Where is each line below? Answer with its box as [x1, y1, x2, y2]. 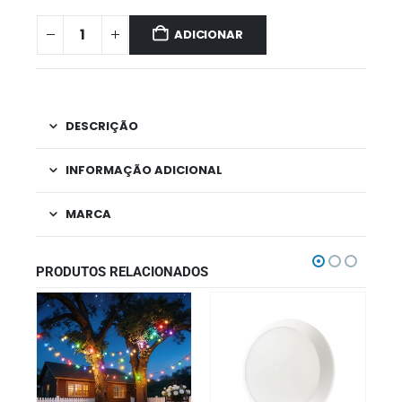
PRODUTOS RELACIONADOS [36, 264, 208, 281]
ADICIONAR [174, 25, 243, 43]
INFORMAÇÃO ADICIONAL [66, 162, 223, 179]
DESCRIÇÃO [66, 118, 138, 135]
